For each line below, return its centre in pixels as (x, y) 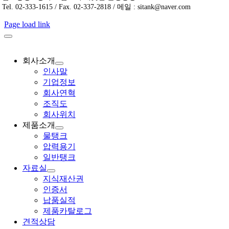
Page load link (27, 24)
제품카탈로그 (67, 211)
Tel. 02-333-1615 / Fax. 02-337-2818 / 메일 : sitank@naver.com (96, 7)
